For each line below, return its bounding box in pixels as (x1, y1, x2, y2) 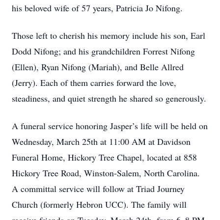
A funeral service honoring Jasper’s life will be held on (12, 120, 208, 132)
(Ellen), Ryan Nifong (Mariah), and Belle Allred (12, 61, 184, 73)
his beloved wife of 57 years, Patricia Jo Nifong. (12, 2, 183, 14)
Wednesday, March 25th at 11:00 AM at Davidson (12, 136, 191, 147)
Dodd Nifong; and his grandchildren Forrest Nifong (12, 45, 195, 57)
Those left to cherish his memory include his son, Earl (12, 29, 205, 41)
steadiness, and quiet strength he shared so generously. (12, 92, 206, 104)
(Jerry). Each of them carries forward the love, (12, 77, 176, 88)
